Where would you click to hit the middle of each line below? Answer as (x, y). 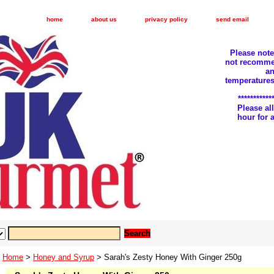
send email (232, 19)
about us (104, 19)
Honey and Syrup (64, 257)
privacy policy (166, 19)
